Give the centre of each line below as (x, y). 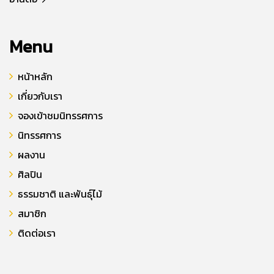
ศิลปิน (30, 174)
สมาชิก (32, 213)
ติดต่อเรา (37, 233)
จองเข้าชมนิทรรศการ (60, 115)
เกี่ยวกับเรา (40, 96)
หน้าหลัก (35, 76)
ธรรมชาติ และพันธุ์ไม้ (60, 194)
